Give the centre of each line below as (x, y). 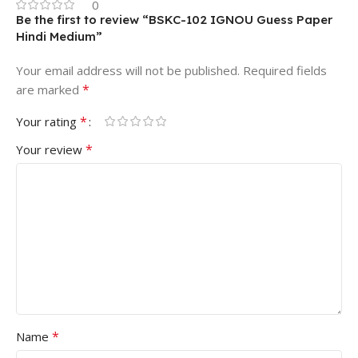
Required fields (285, 70)
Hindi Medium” (59, 36)
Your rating (48, 121)
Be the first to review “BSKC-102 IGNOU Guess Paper (174, 19)
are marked (49, 89)
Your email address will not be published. (128, 70)
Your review (51, 149)
